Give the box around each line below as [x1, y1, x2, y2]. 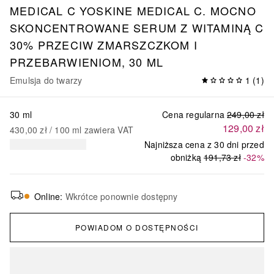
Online [34, 190, 61, 202]
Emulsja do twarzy [10, 73, 83, 86]
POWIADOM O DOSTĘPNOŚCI [75, 221, 199, 232]
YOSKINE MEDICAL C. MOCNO [80, 2, 256, 18]
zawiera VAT [84, 123, 134, 136]
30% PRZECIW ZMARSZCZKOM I [10, 36, 198, 53]
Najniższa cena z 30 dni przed [144, 138, 264, 150]
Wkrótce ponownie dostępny [65, 190, 178, 202]
